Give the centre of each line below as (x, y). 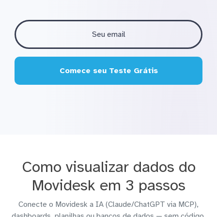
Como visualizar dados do (108, 167)
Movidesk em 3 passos (108, 186)
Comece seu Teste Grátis (108, 71)
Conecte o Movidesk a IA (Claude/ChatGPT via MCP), (108, 205)
